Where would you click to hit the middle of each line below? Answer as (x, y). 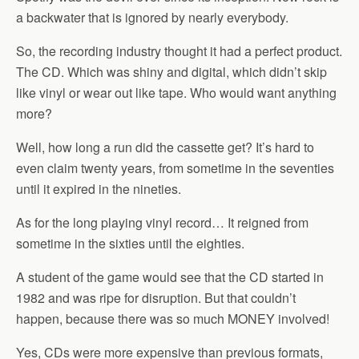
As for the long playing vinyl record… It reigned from (162, 222)
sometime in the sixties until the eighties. (130, 243)
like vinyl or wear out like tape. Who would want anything (176, 93)
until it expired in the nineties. (99, 189)
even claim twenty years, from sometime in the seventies (175, 168)
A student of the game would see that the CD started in (170, 277)
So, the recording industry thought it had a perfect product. (179, 51)
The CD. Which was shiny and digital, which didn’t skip (171, 72)
